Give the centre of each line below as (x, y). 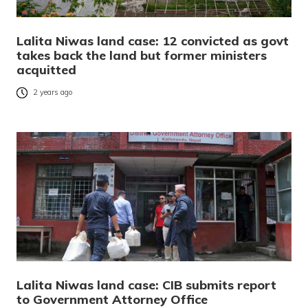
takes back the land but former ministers (142, 55)
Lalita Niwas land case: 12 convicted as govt (153, 41)
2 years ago (53, 92)
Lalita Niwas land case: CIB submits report (146, 285)
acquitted (46, 69)
